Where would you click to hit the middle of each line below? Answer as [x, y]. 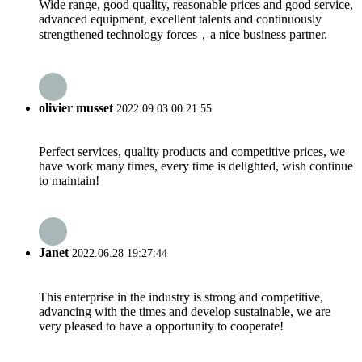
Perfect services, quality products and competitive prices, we [192, 152]
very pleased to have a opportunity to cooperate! [161, 326]
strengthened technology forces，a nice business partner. [183, 34]
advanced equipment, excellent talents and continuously [180, 19]
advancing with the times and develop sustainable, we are [185, 311]
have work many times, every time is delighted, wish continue [196, 166]
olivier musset [76, 107]
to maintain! [69, 181]
